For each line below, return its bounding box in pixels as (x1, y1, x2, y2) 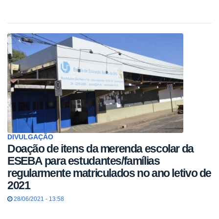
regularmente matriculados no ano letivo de (7, 166, 212, 179)
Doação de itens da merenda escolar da (7, 142, 194, 155)
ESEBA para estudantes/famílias (7, 154, 160, 167)
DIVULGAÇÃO (7, 133, 53, 141)
